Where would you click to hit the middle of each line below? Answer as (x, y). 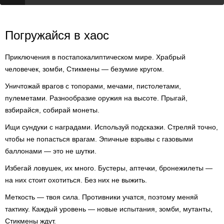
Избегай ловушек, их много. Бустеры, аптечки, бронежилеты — (109, 168)
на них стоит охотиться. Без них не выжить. (76, 180)
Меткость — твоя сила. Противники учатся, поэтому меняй (101, 197)
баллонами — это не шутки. (51, 151)
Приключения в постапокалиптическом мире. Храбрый (95, 57)
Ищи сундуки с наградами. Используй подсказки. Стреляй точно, (111, 127)
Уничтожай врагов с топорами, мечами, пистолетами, (93, 86)
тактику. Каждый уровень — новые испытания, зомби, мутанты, (109, 209)
